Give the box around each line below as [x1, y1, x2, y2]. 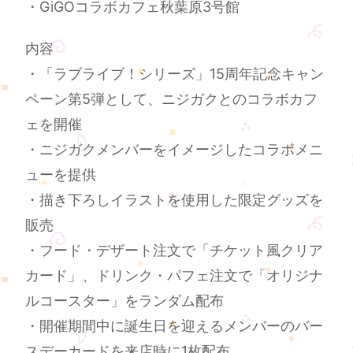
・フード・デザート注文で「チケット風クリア [25, 242, 324, 259]
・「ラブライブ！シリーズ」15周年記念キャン [25, 65, 325, 83]
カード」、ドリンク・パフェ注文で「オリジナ [25, 267, 324, 284]
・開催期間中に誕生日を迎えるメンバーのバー [25, 318, 324, 335]
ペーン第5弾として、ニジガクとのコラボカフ [25, 91, 318, 108]
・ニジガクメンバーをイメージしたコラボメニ [25, 141, 324, 158]
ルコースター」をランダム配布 [25, 292, 225, 310]
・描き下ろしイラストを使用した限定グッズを [25, 191, 324, 209]
